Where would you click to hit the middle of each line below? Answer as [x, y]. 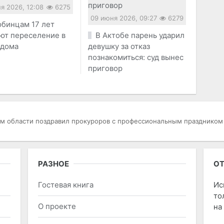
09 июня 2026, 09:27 [124, 18]
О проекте [57, 206]
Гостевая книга [65, 184]
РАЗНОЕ [53, 163]
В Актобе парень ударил [140, 35]
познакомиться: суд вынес [136, 57]
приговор [105, 68]
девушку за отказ [119, 46]
